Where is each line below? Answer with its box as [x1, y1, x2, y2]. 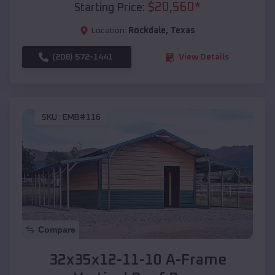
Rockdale [128, 26, 166, 36]
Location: [91, 26, 126, 36]
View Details [179, 53, 229, 62]
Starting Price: [74, 2, 145, 14]
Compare [38, 225, 76, 235]
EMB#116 [63, 112, 101, 122]
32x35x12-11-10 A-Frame [48, 253, 227, 268]
